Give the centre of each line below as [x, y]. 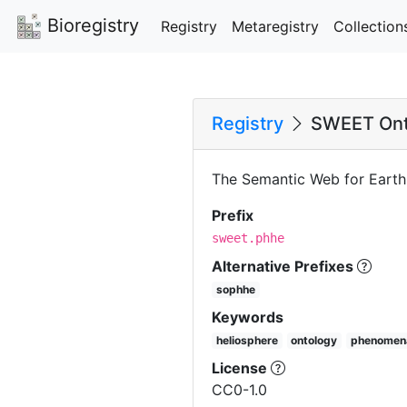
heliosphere [247, 340]
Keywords [248, 317]
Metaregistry [275, 26]
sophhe [235, 289]
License [241, 367]
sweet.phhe [248, 238]
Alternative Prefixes [284, 266]
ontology [314, 340]
